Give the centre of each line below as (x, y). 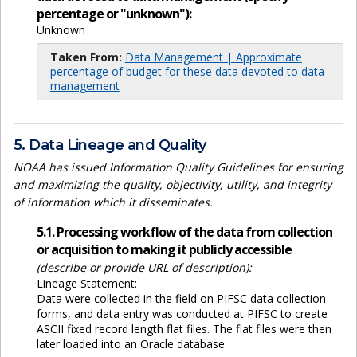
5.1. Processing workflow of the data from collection (184, 232)
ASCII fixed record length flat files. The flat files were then (184, 329)
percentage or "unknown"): (114, 14)
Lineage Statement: (86, 284)
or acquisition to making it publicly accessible (164, 250)
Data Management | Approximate (213, 57)
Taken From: (86, 57)
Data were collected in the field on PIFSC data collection (181, 299)
